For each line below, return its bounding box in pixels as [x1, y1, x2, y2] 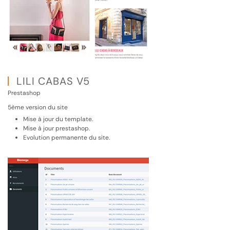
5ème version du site [8, 103, 68, 112]
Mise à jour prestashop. [23, 124, 90, 133]
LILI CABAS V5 [13, 74, 90, 88]
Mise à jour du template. [23, 115, 93, 124]
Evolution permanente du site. [23, 133, 110, 142]
